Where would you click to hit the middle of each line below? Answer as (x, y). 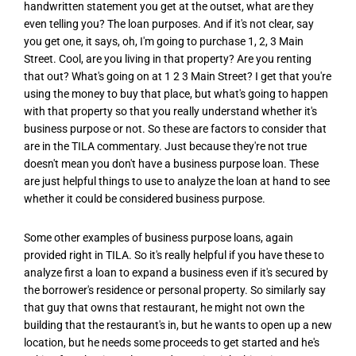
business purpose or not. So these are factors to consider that (175, 128)
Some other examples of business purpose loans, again (159, 237)
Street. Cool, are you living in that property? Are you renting (168, 58)
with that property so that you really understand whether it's (170, 111)
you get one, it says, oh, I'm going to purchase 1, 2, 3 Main (164, 41)
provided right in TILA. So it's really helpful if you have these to (174, 255)
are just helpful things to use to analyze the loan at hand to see (177, 181)
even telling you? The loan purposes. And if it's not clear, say (169, 23)
